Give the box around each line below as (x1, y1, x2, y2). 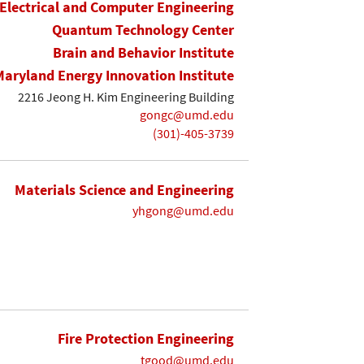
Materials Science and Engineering (15, 180, 234, 199)
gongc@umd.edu (140, 106, 234, 123)
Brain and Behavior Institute (53, 43, 234, 63)
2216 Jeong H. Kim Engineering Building (18, 88, 234, 105)
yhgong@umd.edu (132, 202, 234, 219)
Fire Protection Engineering (58, 329, 234, 349)
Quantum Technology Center (52, 20, 234, 40)
